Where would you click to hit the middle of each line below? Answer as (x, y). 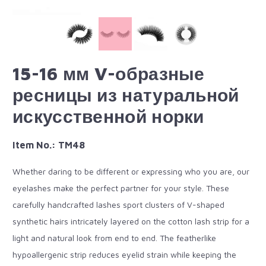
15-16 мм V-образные (109, 73)
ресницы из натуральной (126, 95)
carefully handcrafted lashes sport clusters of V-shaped (118, 205)
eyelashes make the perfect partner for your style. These (121, 188)
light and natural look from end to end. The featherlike (114, 238)
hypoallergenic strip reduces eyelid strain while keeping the (124, 254)
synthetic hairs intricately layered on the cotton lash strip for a (131, 221)
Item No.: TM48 (49, 145)
